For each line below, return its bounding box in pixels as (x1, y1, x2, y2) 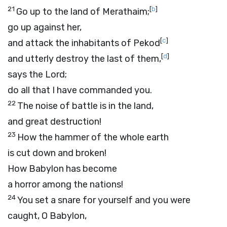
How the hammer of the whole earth (17, 132, 169, 143)
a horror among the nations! (8, 179, 123, 190)
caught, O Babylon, (8, 210, 87, 221)
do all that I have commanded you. (8, 85, 152, 96)
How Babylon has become (8, 163, 117, 174)
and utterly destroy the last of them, (8, 53, 161, 64)
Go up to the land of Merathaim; (16, 6, 149, 17)
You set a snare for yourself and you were (17, 195, 191, 206)
